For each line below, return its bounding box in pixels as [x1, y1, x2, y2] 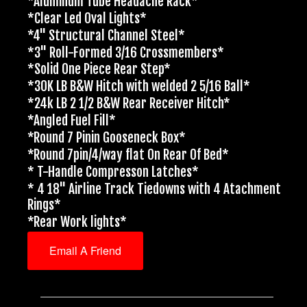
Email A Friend [49, 242, 121, 258]
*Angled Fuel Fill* [27, 112, 116, 130]
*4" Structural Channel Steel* [27, 27, 185, 44]
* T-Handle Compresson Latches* [27, 163, 199, 180]
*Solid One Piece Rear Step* [27, 61, 171, 78]
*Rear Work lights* [27, 213, 127, 230]
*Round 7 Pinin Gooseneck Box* [27, 130, 186, 147]
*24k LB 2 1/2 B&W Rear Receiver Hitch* [27, 95, 230, 112]
